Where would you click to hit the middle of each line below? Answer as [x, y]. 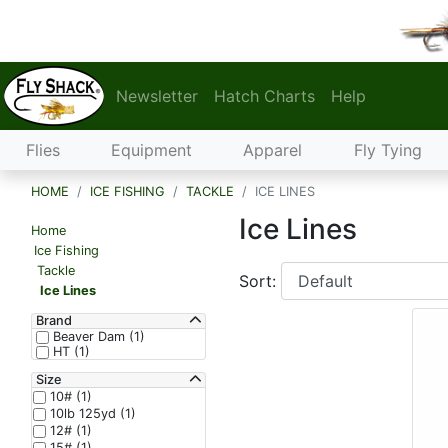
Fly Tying [387, 150]
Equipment [152, 150]
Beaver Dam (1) [97, 336]
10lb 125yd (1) [91, 413]
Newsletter [157, 96]
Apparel [273, 150]
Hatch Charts [264, 96]
